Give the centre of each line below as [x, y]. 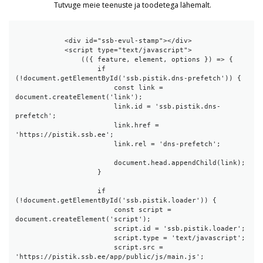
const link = [65, 88]
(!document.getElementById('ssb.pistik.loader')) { [116, 201]
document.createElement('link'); [79, 97]
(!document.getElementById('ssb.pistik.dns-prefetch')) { [128, 79]
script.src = [65, 248]
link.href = [65, 126]
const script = [65, 210]
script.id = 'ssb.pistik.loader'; [65, 229]
